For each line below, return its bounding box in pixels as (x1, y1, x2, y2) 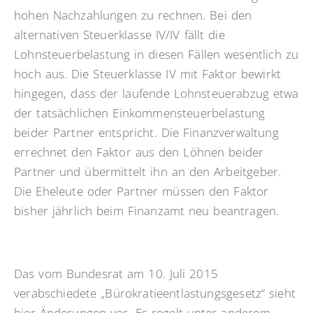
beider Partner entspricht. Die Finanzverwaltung (14, 124, 279, 141)
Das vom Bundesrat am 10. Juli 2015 (14, 265, 218, 282)
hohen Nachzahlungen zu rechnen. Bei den (14, 7, 252, 24)
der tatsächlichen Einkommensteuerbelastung (14, 105, 265, 122)
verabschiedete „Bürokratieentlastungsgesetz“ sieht (14, 285, 296, 302)
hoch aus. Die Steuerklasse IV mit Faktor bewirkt (14, 66, 282, 82)
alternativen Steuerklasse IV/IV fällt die (14, 27, 225, 43)
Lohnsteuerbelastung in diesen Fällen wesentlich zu (14, 46, 299, 63)
